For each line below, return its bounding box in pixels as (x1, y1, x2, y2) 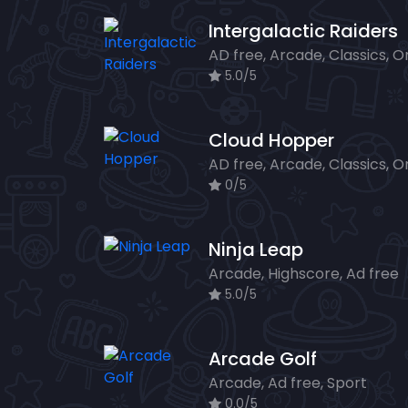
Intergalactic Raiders (209, 18, 398, 45)
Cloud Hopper (209, 127, 334, 154)
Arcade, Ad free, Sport (209, 372, 367, 394)
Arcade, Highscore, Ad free (209, 263, 399, 285)
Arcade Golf (209, 346, 317, 372)
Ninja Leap (209, 237, 303, 263)
